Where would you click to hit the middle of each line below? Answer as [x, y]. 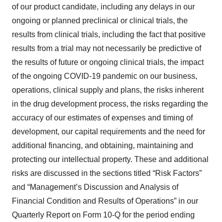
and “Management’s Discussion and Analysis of [95, 187]
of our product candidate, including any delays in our [103, 6]
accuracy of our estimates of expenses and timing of [102, 117]
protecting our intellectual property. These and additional [110, 159]
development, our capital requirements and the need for [109, 131]
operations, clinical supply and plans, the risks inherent [108, 90]
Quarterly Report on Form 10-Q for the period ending [103, 215]
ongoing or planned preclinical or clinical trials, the [100, 20]
